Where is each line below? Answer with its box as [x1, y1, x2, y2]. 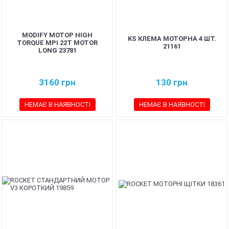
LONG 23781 [38, 46, 77, 54]
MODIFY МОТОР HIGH [22, 31, 93, 39]
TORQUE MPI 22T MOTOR [17, 38, 98, 47]
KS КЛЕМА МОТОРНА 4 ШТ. [127, 35, 216, 42]
